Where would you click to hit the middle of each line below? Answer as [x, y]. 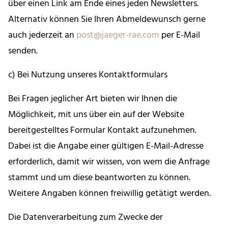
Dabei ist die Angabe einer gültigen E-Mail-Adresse [106, 147]
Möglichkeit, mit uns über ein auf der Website [96, 115]
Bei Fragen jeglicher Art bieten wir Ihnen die [93, 99]
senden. [23, 51]
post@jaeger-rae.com [118, 36]
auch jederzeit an [42, 36]
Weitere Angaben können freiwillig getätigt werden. [109, 194]
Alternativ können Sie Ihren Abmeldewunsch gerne [107, 20]
